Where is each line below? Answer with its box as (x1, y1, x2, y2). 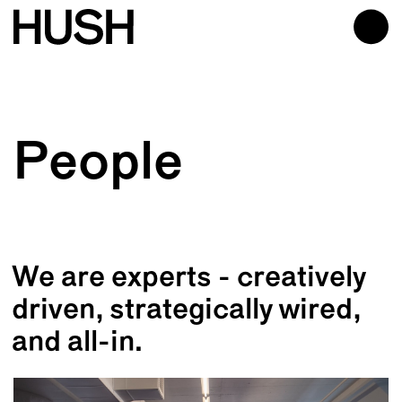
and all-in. (12, 328, 144, 358)
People (12, 138, 183, 192)
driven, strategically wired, (12, 296, 362, 326)
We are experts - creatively (12, 264, 367, 293)
